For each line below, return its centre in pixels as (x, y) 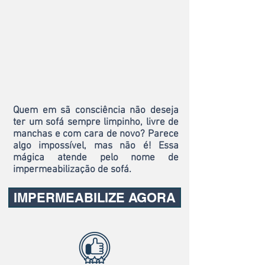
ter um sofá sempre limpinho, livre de (96, 122)
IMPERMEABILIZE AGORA (95, 198)
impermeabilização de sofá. (72, 170)
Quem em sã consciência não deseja (96, 111)
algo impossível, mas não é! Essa (96, 146)
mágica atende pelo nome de (96, 158)
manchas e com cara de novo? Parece (96, 134)
